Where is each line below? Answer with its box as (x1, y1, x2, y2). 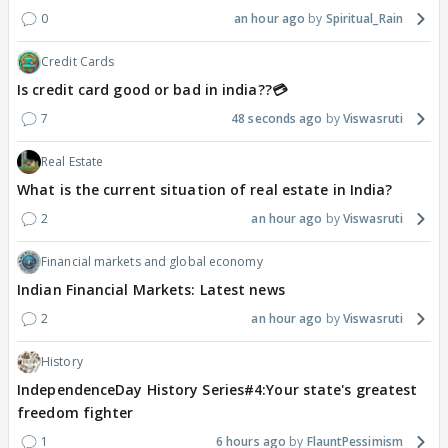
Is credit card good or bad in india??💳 (17, 80, 287, 100)
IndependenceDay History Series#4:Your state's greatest (17, 380, 418, 400)
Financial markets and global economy (41, 253, 263, 271)
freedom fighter (17, 403, 134, 423)
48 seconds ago (231, 110, 323, 128)
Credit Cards (41, 53, 115, 71)
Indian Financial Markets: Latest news (17, 280, 285, 300)
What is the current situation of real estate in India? (17, 180, 393, 200)
